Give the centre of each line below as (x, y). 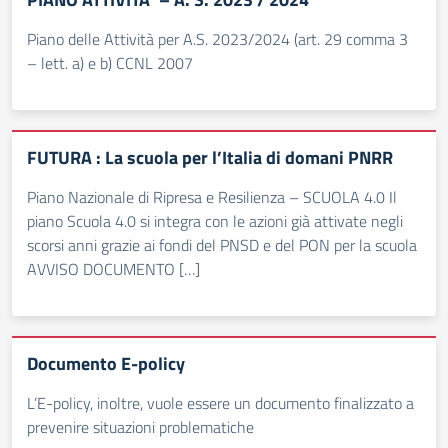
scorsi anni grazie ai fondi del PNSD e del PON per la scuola (222, 245)
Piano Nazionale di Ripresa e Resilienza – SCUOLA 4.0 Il (212, 197)
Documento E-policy (106, 363)
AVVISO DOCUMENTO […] (113, 269)
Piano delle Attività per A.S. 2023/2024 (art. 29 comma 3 (217, 39)
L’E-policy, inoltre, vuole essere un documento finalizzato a (220, 403)
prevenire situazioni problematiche (140, 427)
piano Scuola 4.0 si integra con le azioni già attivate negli (215, 221)
